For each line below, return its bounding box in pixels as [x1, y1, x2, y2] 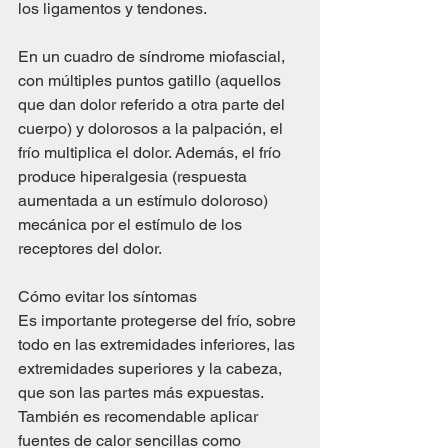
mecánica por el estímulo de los [18, 215, 246, 235]
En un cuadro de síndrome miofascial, [18, 47, 289, 67]
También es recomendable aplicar [18, 407, 262, 427]
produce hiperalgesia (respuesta [18, 167, 251, 187]
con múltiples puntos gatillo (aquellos [18, 71, 285, 91]
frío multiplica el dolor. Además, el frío [18, 143, 285, 163]
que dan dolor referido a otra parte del [18, 95, 289, 115]
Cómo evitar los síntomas [18, 287, 197, 307]
